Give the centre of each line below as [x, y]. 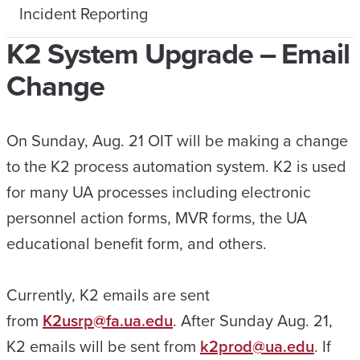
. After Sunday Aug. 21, [253, 321]
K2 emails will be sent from [103, 346]
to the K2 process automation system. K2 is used [176, 166]
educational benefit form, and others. [137, 243]
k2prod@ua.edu [257, 346]
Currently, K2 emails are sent [108, 295]
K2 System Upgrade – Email [178, 53]
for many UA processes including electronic [159, 192]
